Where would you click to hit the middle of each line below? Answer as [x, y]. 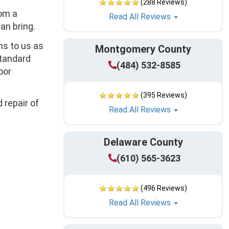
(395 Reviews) [164, 95]
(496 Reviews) [164, 188]
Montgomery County [143, 49]
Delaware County [143, 142]
